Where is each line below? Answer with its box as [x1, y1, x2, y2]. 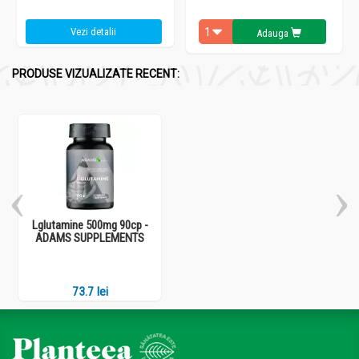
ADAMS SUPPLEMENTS [35, 230, 144, 245]
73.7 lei [71, 284, 108, 299]
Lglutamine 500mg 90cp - [31, 217, 148, 232]
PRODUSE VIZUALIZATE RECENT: [12, 67, 179, 80]
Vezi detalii [71, 25, 117, 38]
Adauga [256, 26, 289, 39]
